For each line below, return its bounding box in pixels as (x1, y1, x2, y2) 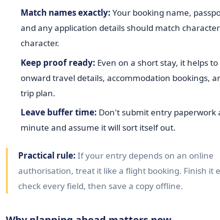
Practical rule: (18, 149, 76, 161)
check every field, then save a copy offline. (18, 180, 184, 192)
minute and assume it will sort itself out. (20, 122, 176, 134)
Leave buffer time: (20, 107, 97, 118)
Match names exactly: (20, 7, 110, 19)
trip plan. (20, 87, 55, 99)
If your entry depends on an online (76, 149, 214, 161)
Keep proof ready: (20, 56, 95, 68)
